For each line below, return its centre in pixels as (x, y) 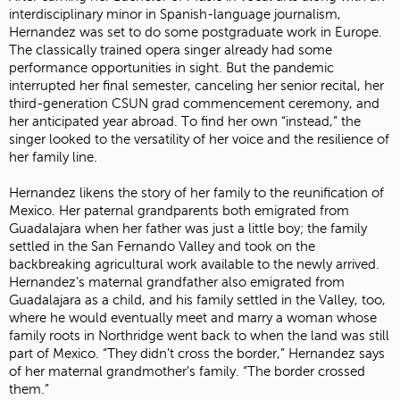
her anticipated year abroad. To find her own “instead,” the (185, 121)
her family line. (53, 157)
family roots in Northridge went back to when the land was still (199, 336)
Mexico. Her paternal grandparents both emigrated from (179, 211)
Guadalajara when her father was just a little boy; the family (188, 229)
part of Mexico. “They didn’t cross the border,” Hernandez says (197, 354)
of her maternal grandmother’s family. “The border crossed (187, 372)
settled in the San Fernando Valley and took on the (162, 247)
